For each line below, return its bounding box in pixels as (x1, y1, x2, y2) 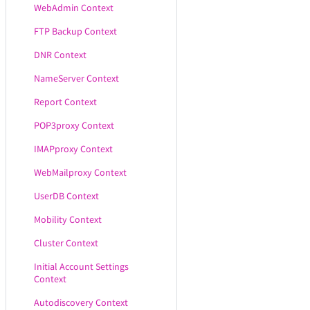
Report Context (34, 95, 97, 108)
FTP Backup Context (34, 25, 117, 37)
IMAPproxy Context (34, 143, 113, 155)
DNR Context (34, 48, 86, 61)
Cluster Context (34, 237, 98, 249)
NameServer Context (34, 72, 119, 84)
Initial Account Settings (34, 260, 129, 273)
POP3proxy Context (34, 119, 114, 131)
